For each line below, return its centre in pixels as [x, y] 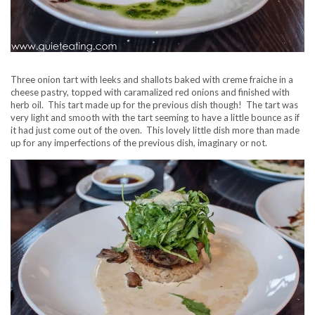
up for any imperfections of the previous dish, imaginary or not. [139, 142]
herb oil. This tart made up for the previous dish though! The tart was [154, 104]
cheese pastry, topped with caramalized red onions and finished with [150, 92]
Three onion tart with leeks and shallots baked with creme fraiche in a [152, 79]
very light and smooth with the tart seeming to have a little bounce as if [155, 117]
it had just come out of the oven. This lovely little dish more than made [155, 130]
